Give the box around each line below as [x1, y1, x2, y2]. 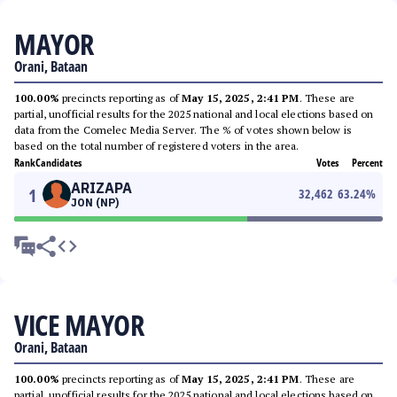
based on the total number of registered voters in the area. [14, 139, 300, 152]
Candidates [35, 155, 82, 170]
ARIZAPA [71, 179, 132, 197]
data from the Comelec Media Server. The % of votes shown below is [14, 123, 352, 136]
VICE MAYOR [14, 306, 144, 344]
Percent [352, 155, 383, 170]
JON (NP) [71, 196, 119, 209]
